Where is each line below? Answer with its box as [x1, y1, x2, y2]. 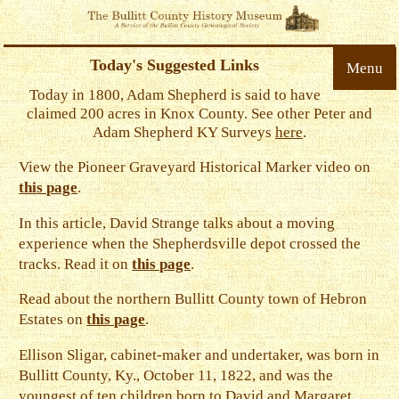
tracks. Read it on [19, 255, 133, 273]
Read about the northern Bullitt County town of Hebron [19, 290, 368, 308]
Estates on [19, 311, 87, 329]
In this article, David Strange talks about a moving [19, 214, 336, 232]
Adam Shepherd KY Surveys [93, 124, 275, 141]
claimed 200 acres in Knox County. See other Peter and [27, 105, 372, 122]
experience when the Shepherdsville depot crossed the [19, 234, 362, 252]
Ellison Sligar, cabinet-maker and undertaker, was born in [19, 346, 380, 364]
